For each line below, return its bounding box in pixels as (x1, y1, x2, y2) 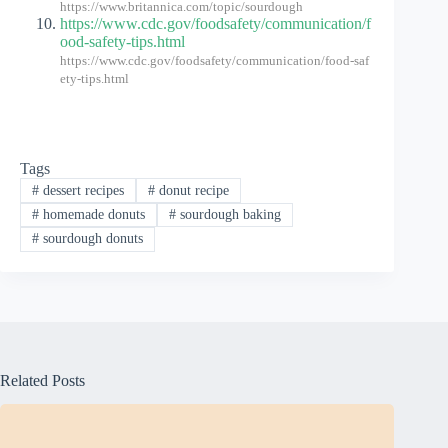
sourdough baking (175, 207, 281, 223)
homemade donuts (38, 207, 145, 223)
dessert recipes (38, 182, 124, 198)
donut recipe (154, 182, 229, 198)
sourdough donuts (38, 231, 143, 247)
